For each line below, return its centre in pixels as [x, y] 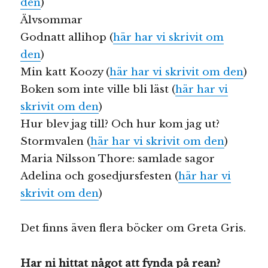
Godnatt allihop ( [67, 37]
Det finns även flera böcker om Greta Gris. [133, 229]
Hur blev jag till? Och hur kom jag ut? [120, 124]
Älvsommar [52, 20]
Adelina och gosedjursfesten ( [100, 176]
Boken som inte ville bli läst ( [98, 89]
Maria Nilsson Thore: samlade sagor [118, 159]
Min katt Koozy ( [65, 72]
